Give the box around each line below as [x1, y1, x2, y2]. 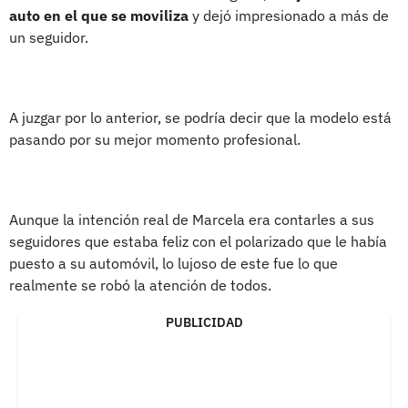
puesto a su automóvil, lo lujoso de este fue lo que [9, 253, 338, 272]
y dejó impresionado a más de [189, 5, 389, 25]
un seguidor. [9, 27, 88, 46]
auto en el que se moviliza [9, 5, 189, 25]
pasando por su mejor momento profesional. [9, 129, 301, 148]
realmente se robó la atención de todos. [9, 275, 271, 294]
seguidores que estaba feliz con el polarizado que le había [9, 231, 387, 250]
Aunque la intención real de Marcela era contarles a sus [9, 209, 374, 229]
